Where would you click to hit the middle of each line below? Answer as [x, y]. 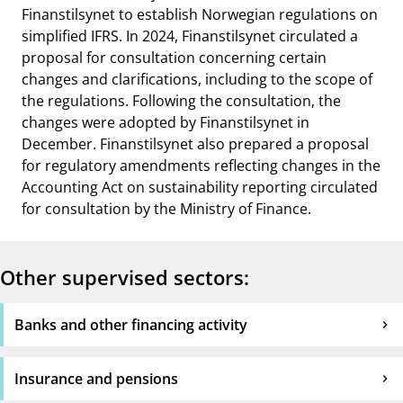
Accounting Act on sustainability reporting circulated [200, 187]
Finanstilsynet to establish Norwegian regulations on [200, 14]
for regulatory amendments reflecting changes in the [201, 166]
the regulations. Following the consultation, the [181, 101]
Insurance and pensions [96, 379]
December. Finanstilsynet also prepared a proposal [195, 144]
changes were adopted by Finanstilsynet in [166, 122]
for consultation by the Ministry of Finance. [166, 209]
